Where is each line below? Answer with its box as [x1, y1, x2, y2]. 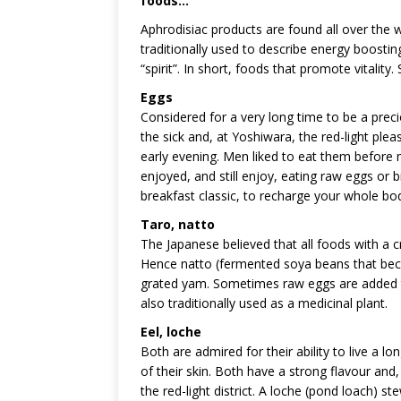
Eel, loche [141, 322, 201, 340]
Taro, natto [141, 215, 215, 233]
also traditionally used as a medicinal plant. [141, 294, 388, 311]
